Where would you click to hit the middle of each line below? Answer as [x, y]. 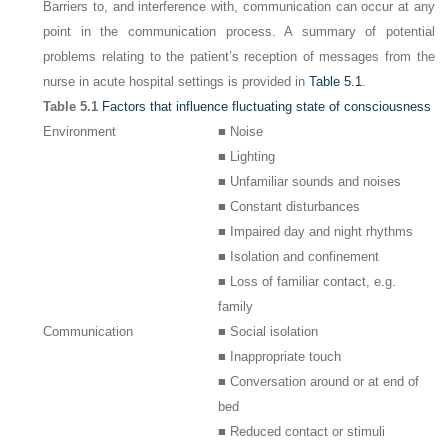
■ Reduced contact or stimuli [302, 431]
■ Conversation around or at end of [319, 381]
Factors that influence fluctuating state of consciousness [267, 106]
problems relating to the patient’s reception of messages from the [239, 56]
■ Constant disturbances [289, 206]
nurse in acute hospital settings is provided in [176, 81]
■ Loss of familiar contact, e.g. [307, 281]
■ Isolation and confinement [299, 256]
